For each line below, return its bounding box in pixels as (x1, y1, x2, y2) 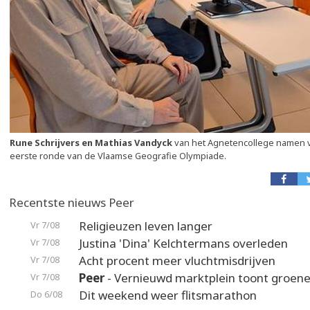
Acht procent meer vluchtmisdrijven (79, 253, 275, 268)
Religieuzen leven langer (79, 218, 212, 234)
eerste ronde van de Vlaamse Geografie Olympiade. (10, 149, 226, 162)
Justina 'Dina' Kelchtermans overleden (79, 235, 288, 251)
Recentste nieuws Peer (9, 194, 134, 210)
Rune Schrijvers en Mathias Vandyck (10, 136, 172, 149)
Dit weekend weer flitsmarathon (79, 287, 257, 303)
